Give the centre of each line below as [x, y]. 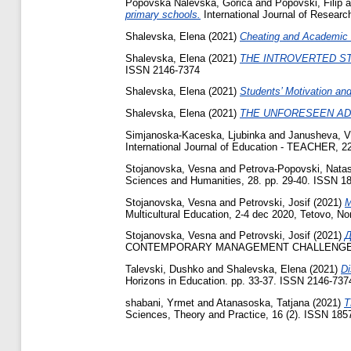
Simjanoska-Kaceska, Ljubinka [195, 136]
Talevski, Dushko [165, 270]
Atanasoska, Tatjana [263, 303]
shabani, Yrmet [160, 303]
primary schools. [163, 15]
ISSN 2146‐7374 [163, 70]
